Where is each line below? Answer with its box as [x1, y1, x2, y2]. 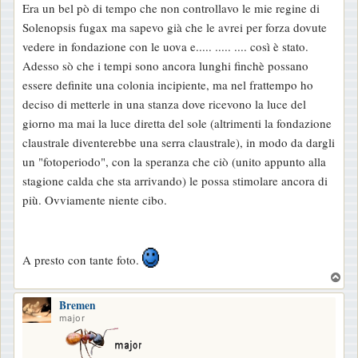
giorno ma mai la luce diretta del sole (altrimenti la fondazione [22, 114, 332, 131]
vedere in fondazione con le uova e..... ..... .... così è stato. [22, 38, 308, 54]
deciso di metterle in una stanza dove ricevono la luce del [22, 95, 306, 112]
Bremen [58, 296, 96, 313]
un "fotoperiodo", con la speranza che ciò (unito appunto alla [22, 153, 326, 169]
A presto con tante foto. [22, 251, 142, 268]
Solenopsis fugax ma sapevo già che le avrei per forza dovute [22, 18, 327, 35]
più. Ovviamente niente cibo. [22, 191, 167, 208]
